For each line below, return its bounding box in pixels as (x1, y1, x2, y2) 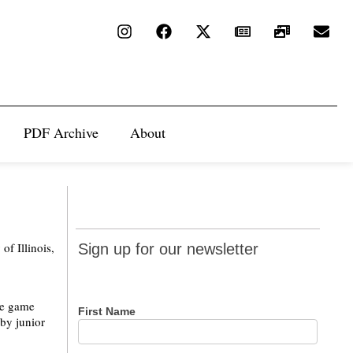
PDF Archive (24, 123, 98, 142)
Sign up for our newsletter (78, 240, 259, 258)
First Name (78, 305, 139, 318)
